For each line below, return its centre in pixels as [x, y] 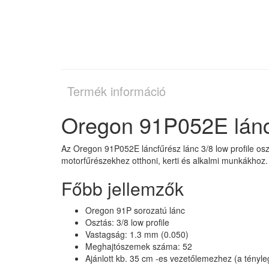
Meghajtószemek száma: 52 [139, 246]
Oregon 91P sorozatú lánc [135, 210]
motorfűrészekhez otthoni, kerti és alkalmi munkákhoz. [165, 160]
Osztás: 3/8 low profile [127, 222]
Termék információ [116, 91]
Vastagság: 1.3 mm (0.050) [137, 234]
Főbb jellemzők [122, 188]
